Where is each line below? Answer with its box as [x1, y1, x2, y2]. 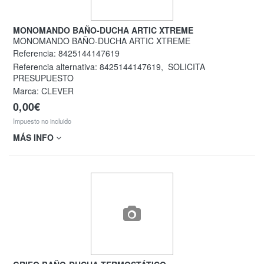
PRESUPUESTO [13, 71, 74, 84]
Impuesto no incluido [13, 115, 71, 126]
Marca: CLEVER [13, 85, 74, 97]
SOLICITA [166, 60, 205, 72]
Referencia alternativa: [13, 60, 100, 72]
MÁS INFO [13, 131, 56, 144]
